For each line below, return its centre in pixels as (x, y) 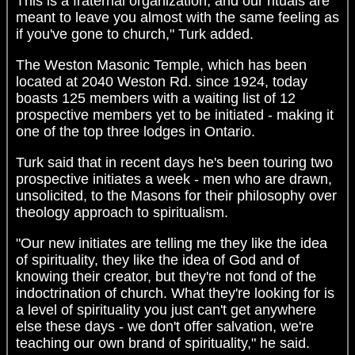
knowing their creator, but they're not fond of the (166, 277)
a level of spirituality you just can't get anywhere (166, 310)
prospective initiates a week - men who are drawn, (174, 179)
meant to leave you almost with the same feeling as (177, 18)
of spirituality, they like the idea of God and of (158, 260)
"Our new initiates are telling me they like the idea (172, 244)
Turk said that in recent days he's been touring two (174, 163)
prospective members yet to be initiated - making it (175, 115)
